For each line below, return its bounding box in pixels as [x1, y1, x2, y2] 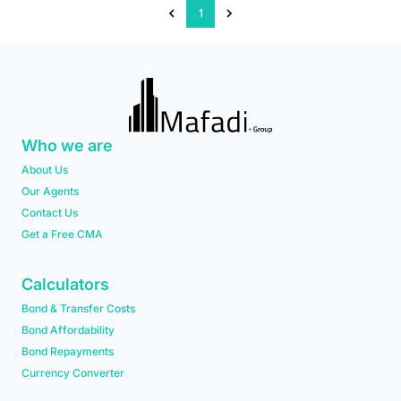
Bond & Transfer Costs [21, 302, 135, 316]
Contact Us [21, 206, 78, 220]
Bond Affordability [21, 323, 115, 337]
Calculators [21, 275, 109, 294]
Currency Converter [21, 366, 124, 380]
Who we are [21, 136, 113, 156]
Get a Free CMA [21, 227, 103, 242]
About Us [21, 163, 68, 177]
